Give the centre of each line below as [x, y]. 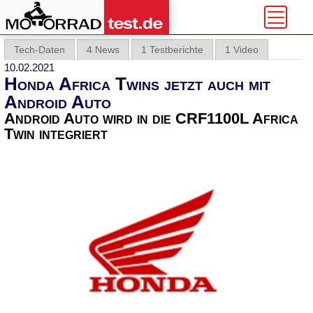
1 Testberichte [172, 50]
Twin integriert [56, 134]
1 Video [242, 50]
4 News [103, 50]
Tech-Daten [39, 50]
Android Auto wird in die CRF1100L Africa [151, 118]
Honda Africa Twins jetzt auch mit [137, 84]
